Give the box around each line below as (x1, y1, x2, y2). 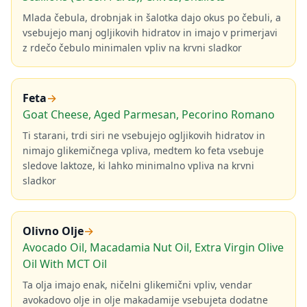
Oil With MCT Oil (23, 256, 107, 271)
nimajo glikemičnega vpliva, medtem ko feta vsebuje (23, 144, 264, 157)
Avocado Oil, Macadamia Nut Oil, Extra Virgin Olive (23, 240, 284, 255)
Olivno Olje (23, 223, 84, 238)
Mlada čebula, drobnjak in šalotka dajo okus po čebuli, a (23, 11, 281, 24)
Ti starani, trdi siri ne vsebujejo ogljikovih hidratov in (23, 129, 265, 142)
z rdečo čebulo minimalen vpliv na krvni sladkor (23, 41, 242, 54)
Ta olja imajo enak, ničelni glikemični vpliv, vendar (23, 278, 252, 291)
